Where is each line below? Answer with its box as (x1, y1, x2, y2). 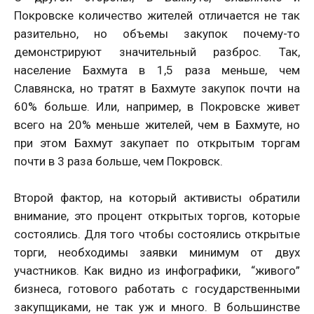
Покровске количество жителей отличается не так (14, 8, 300, 23)
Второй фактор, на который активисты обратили (14, 191, 300, 205)
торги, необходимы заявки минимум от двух (14, 245, 300, 260)
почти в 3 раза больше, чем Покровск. (14, 154, 223, 169)
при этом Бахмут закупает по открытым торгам (14, 136, 300, 151)
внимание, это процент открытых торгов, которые (14, 209, 300, 224)
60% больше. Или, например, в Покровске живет (14, 100, 300, 114)
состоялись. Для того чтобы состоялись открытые (14, 227, 300, 242)
